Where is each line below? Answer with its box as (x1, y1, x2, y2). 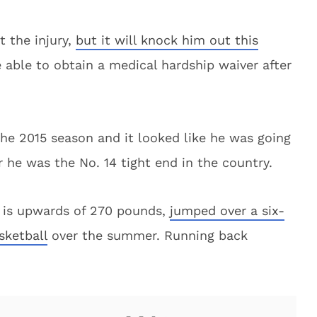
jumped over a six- (170, 203, 284, 218)
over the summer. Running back (47, 228, 248, 243)
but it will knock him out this (76, 33, 258, 47)
